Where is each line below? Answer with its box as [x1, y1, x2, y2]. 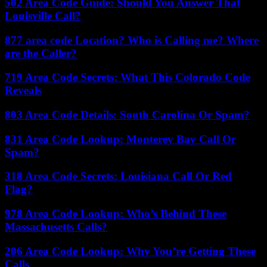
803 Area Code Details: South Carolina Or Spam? [5, 108, 250, 122]
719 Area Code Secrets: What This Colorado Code [5, 71, 250, 84]
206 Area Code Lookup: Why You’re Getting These [5, 244, 256, 257]
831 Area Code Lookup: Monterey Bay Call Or [5, 132, 236, 145]
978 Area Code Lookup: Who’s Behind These [5, 207, 226, 221]
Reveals [5, 84, 42, 97]
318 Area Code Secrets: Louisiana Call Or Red [5, 170, 232, 183]
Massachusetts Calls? [5, 221, 107, 234]
